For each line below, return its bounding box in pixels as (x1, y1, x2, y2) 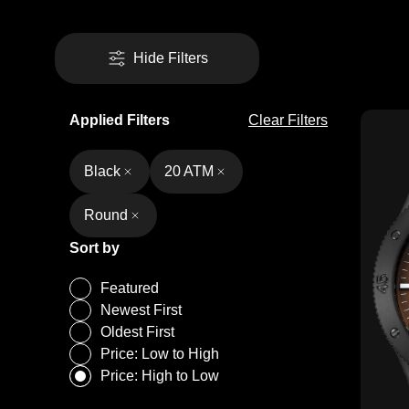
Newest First (100, 302, 182, 318)
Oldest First (100, 324, 174, 340)
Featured (100, 280, 159, 296)
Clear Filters (248, 112, 328, 128)
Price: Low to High (100, 346, 219, 362)
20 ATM (164, 163, 214, 179)
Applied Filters (69, 112, 170, 128)
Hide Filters (133, 50, 208, 66)
